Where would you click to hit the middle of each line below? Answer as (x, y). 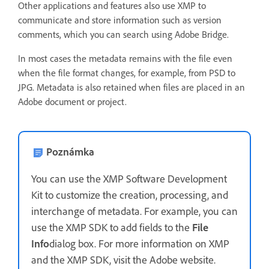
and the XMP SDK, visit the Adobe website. (123, 260)
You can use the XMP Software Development (129, 179)
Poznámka (70, 152)
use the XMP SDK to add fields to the (112, 227)
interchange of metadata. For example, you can (134, 211)
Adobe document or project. (72, 101)
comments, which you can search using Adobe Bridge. (123, 34)
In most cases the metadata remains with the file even (125, 58)
